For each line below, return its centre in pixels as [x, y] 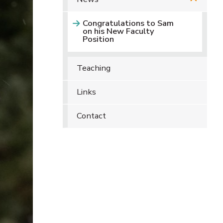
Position [98, 39]
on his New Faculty [118, 31]
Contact [91, 116]
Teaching [93, 68]
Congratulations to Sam [128, 23]
